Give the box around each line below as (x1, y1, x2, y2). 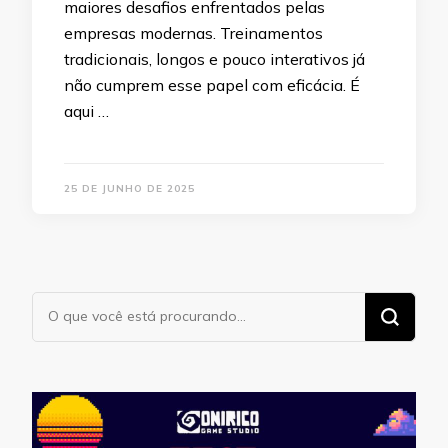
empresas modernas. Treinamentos (64, 22, 323, 43)
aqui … (64, 100, 109, 121)
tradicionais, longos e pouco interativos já (64, 48, 365, 69)
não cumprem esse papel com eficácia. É (64, 74, 360, 95)
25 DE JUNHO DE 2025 (64, 181, 195, 195)
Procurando (32, 293, 131, 317)
